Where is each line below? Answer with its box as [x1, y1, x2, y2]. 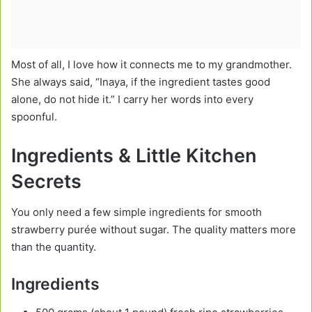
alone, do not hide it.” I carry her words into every [11, 92, 253, 106]
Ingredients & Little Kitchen [11, 143, 256, 167]
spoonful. [11, 109, 57, 123]
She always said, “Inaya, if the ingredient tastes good [11, 75, 270, 88]
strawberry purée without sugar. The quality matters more [11, 223, 296, 237]
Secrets [11, 169, 81, 193]
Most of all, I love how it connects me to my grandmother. [11, 57, 292, 71]
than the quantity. [11, 240, 96, 254]
